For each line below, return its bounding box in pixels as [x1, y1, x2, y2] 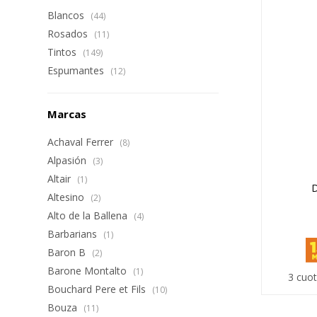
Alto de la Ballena [47, 209, 131, 222]
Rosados [47, 27, 91, 40]
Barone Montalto [47, 264, 130, 277]
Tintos [47, 45, 80, 59]
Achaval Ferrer [47, 135, 117, 149]
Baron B [47, 246, 89, 259]
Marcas [47, 107, 87, 121]
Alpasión [47, 154, 90, 167]
